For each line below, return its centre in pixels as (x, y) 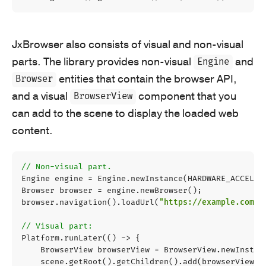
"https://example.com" (209, 202)
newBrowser (164, 190)
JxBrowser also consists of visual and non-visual (128, 44)
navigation (83, 202)
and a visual (41, 96)
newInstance (157, 178)
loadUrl (138, 202)
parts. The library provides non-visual (103, 61)
